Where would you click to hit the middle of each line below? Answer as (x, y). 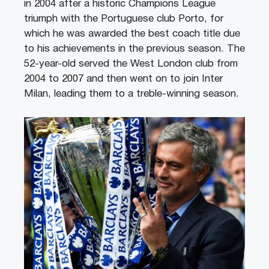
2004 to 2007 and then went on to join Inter (123, 79)
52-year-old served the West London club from (131, 64)
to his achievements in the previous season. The (134, 49)
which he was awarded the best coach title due (132, 34)
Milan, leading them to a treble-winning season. (131, 94)
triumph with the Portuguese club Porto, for (124, 19)
